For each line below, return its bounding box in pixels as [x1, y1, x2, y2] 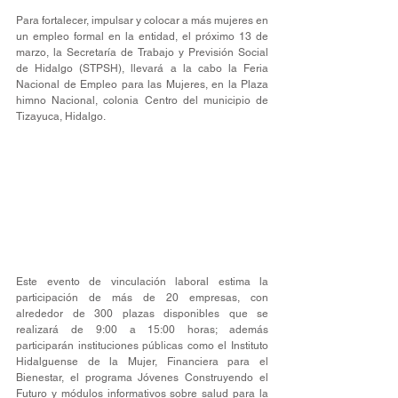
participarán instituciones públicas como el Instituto [16, 338, 268, 352]
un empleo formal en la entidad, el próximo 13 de [16, 30, 268, 43]
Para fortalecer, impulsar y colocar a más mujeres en [16, 14, 268, 27]
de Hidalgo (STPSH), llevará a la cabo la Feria [16, 62, 268, 75]
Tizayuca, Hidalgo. [16, 110, 106, 123]
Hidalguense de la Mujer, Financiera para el [16, 354, 268, 368]
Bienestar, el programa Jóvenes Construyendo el [16, 370, 268, 384]
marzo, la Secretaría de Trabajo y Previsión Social [16, 46, 268, 59]
